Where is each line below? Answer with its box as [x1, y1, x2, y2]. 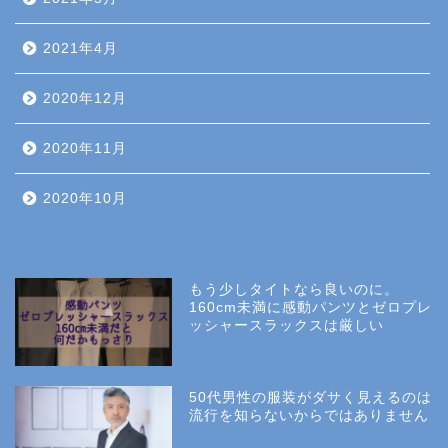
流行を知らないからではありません [189, 408, 430, 423]
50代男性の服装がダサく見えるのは [189, 390, 433, 405]
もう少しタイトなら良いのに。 [189, 281, 400, 297]
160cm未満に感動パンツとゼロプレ [189, 299, 433, 315]
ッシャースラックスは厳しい [189, 317, 385, 333]
